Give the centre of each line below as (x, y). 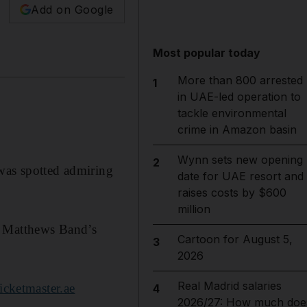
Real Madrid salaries (229, 286)
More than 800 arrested (240, 80)
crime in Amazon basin (237, 130)
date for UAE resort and (240, 176)
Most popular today (207, 53)
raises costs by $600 (232, 193)
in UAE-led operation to (239, 97)
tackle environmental (232, 113)
